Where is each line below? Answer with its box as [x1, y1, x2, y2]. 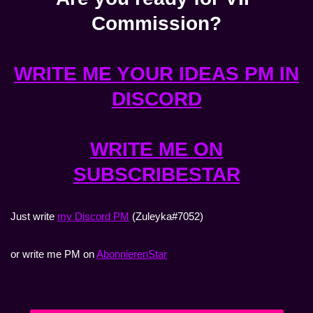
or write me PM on [10, 248, 96, 261]
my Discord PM [57, 210, 129, 223]
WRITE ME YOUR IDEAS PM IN [14, 63, 299, 85]
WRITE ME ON [90, 138, 223, 161]
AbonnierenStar [96, 248, 167, 261]
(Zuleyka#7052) [129, 210, 203, 223]
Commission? [92, 13, 221, 35]
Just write [10, 210, 57, 223]
